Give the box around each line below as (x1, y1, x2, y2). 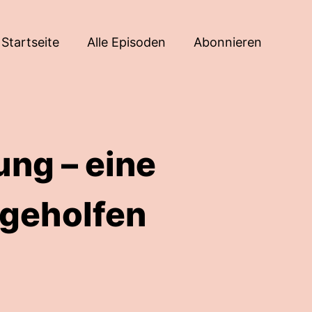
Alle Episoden (87, 34, 166, 49)
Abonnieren (194, 34, 262, 49)
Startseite (1, 34, 59, 49)
